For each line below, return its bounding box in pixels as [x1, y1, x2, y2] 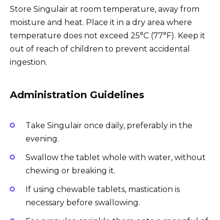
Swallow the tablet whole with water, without [26, 152, 206, 162]
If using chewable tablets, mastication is [26, 185, 180, 194]
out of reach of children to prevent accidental [10, 44, 190, 54]
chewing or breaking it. [26, 165, 115, 175]
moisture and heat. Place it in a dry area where [10, 18, 192, 27]
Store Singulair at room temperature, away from [10, 4, 199, 14]
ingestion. [10, 57, 47, 67]
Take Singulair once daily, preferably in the [26, 120, 192, 130]
